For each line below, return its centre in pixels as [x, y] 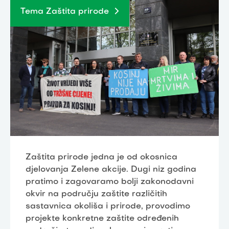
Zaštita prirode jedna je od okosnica [101, 157]
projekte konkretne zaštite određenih [102, 219]
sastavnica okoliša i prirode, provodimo [108, 206]
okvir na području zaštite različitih [96, 194]
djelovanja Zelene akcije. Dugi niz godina [111, 169]
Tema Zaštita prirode [65, 12]
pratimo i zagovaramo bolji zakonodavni [110, 182]
